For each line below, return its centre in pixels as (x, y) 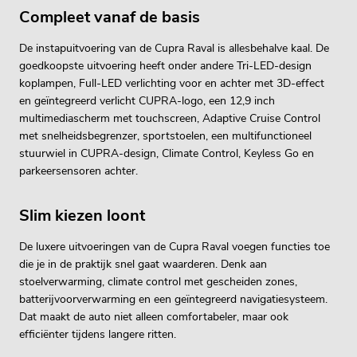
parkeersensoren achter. (78, 171)
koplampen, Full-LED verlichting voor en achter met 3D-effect (172, 83)
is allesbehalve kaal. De (272, 48)
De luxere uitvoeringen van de (94, 246)
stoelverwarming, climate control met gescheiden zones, (158, 281)
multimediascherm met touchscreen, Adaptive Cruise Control (170, 118)
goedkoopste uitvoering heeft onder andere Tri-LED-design (165, 65)
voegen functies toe (279, 246)
